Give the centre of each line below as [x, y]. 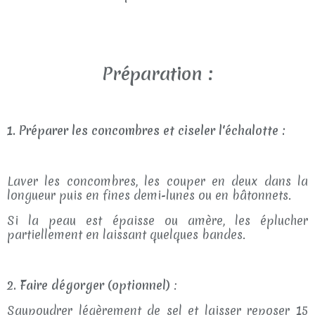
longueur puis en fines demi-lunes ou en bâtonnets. [149, 195]
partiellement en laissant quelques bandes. [126, 234]
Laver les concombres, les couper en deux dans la [157, 181]
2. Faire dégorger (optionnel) [89, 285]
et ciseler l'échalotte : [224, 130]
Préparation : [157, 74]
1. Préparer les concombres [83, 130]
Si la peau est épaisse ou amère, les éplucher [157, 220]
